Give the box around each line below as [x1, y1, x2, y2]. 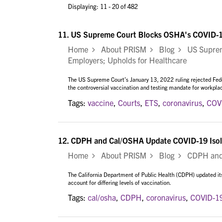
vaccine [88, 97, 113, 108]
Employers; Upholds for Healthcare [68, 55, 187, 65]
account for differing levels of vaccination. [68, 178, 171, 186]
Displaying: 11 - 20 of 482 [68, 1, 138, 10]
